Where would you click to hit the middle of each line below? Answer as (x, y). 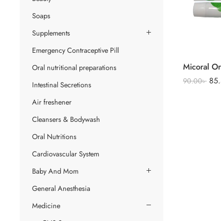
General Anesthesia (61, 188)
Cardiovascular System (66, 153)
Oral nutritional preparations (74, 67)
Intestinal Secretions (62, 84)
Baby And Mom (55, 171)
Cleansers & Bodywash (66, 119)
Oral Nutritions (54, 136)
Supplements (51, 33)
